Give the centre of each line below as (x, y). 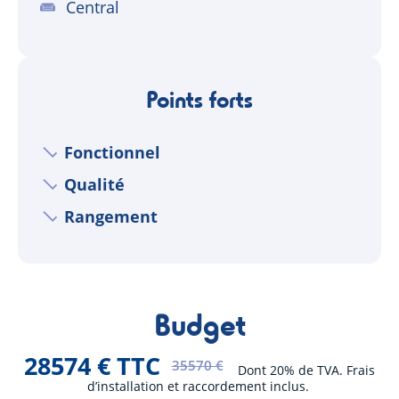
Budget (199, 324)
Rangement (111, 216)
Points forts (199, 98)
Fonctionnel (113, 152)
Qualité (95, 184)
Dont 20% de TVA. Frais (306, 370)
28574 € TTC (93, 366)
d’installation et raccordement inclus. (199, 386)
